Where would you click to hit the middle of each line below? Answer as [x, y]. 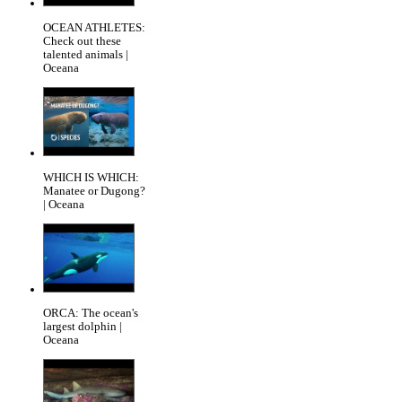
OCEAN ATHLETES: [94, 28]
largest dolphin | [83, 327]
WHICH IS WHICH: [91, 177]
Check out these [82, 42]
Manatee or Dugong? [94, 191]
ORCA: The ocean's [91, 314]
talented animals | [86, 55]
